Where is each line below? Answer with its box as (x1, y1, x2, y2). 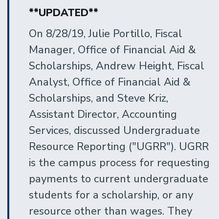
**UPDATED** (29, 5, 98, 20)
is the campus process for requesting (29, 155, 210, 170)
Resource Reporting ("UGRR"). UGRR (29, 139, 209, 154)
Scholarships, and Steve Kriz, (29, 90, 168, 106)
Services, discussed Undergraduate (29, 123, 200, 138)
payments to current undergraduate (29, 171, 208, 186)
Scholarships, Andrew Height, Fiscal (29, 58, 204, 73)
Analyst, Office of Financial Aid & (29, 74, 191, 89)
